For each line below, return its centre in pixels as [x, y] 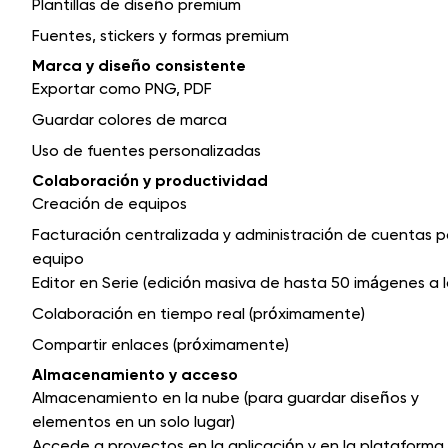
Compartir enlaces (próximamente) [160, 345]
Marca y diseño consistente [139, 66]
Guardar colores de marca [129, 120]
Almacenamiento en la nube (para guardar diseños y [225, 398]
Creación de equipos [109, 204]
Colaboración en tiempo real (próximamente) [198, 314]
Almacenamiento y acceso [135, 375]
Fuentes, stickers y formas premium [160, 36]
